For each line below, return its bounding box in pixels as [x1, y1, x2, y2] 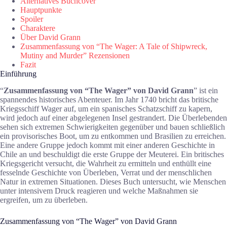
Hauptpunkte [20, 6, 62, 15]
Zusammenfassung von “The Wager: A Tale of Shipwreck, [20, 42, 207, 51]
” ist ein [194, 86, 218, 95]
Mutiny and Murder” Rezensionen [20, 51, 130, 60]
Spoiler [20, 15, 43, 24]
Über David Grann [20, 33, 81, 42]
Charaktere [20, 24, 55, 33]
